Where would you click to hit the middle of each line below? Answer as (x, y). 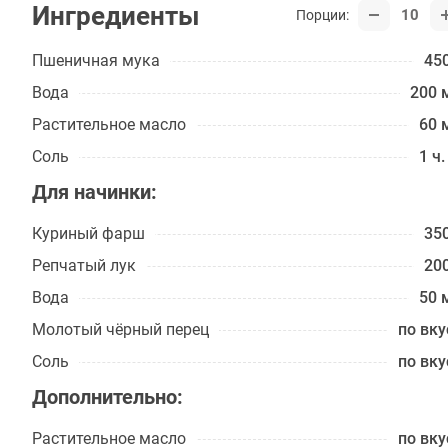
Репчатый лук (84, 265)
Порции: (322, 15)
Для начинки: (94, 192)
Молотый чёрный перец (120, 329)
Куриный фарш (88, 233)
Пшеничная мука (96, 60)
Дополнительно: (107, 397)
